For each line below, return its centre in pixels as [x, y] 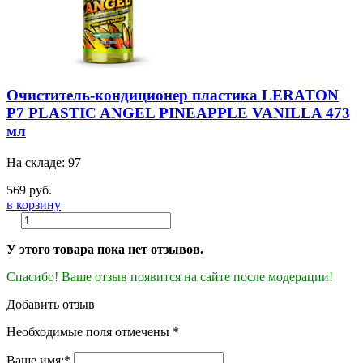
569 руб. [29, 190]
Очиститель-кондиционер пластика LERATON [173, 96]
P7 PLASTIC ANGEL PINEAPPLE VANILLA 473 [178, 113]
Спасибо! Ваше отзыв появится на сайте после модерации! [170, 276]
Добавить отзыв [51, 304]
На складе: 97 [44, 162]
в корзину [34, 204]
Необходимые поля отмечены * [93, 331]
